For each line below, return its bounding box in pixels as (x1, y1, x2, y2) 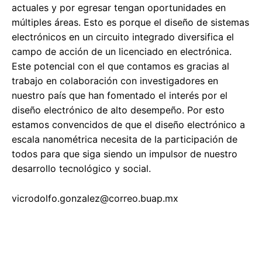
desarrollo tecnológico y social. (12, 163, 151, 175)
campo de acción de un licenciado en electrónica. (12, 46, 232, 58)
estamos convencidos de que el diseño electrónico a (12, 119, 245, 131)
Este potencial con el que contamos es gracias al (12, 60, 229, 73)
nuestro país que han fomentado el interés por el (12, 89, 227, 102)
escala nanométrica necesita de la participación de (12, 133, 237, 146)
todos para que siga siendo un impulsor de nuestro (12, 148, 237, 160)
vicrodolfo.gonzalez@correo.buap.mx (12, 192, 178, 205)
